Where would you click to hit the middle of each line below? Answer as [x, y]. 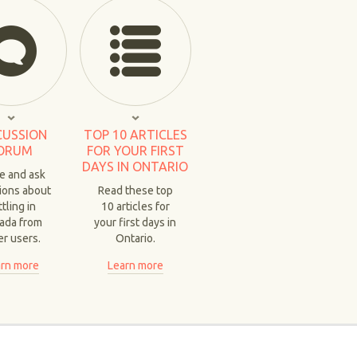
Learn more [135, 265]
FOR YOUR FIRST [135, 151]
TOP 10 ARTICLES [135, 135]
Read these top [135, 190]
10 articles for [135, 206]
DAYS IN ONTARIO [135, 167]
